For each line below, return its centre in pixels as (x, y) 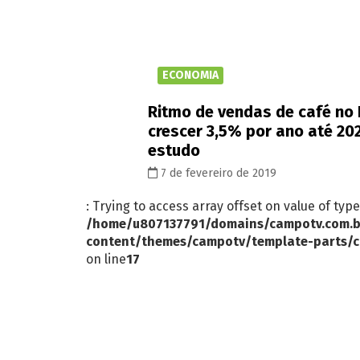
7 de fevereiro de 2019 (217, 173)
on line (106, 259)
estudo (174, 150)
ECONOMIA (190, 75)
